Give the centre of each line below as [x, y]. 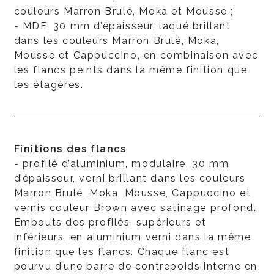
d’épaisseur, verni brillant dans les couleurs [130, 178]
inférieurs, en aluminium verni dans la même [132, 237]
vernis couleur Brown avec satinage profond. [135, 207]
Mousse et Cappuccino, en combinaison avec [136, 55]
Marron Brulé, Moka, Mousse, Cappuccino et [132, 193]
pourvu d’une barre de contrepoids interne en [135, 266]
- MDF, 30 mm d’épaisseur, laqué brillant [122, 26]
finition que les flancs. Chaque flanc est [122, 251]
